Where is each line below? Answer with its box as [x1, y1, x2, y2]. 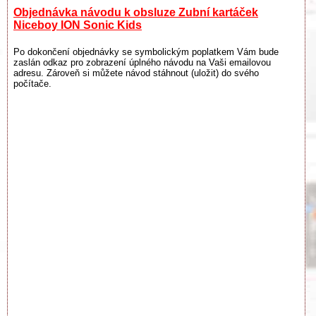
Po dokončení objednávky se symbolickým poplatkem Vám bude [13, 47, 279, 58]
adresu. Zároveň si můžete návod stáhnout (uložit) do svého [13, 68, 259, 79]
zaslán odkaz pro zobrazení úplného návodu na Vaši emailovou [13, 57, 271, 68]
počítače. [13, 78, 51, 90]
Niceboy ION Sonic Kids [13, 18, 142, 31]
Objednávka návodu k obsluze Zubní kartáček [13, 6, 258, 18]
